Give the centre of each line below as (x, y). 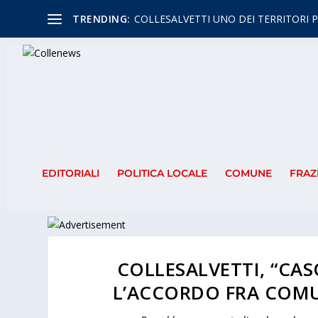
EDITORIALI (70, 174)
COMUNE (248, 174)
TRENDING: (102, 18)
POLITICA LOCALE (162, 174)
